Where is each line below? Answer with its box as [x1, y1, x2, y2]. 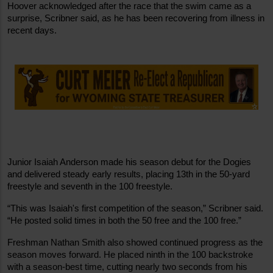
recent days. [7, 25, 57, 35]
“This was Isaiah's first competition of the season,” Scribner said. [7, 204, 263, 214]
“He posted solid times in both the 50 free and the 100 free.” [7, 216, 241, 226]
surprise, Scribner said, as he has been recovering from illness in [7, 13, 264, 23]
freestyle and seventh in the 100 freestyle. [7, 182, 172, 192]
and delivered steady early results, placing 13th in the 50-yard [7, 169, 250, 180]
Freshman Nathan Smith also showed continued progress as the [7, 238, 263, 248]
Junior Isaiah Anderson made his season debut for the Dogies [7, 157, 251, 168]
